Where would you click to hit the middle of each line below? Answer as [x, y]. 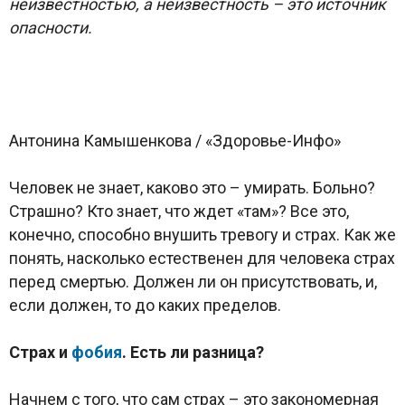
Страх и [40, 352]
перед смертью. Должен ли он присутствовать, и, [193, 281]
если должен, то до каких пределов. [145, 305]
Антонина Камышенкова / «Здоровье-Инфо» [175, 140]
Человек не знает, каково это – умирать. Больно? [192, 187]
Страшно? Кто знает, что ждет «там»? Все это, [179, 211]
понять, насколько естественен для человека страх [202, 258]
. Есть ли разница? [193, 352]
